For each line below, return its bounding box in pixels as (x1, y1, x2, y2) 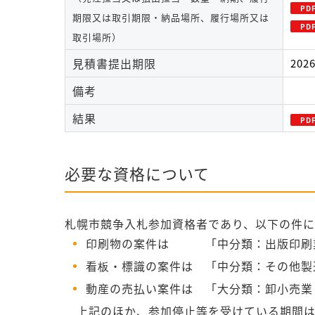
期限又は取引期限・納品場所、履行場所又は (72, 11, 269, 25)
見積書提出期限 (72, 55, 156, 72)
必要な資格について (65, 162, 210, 186)
